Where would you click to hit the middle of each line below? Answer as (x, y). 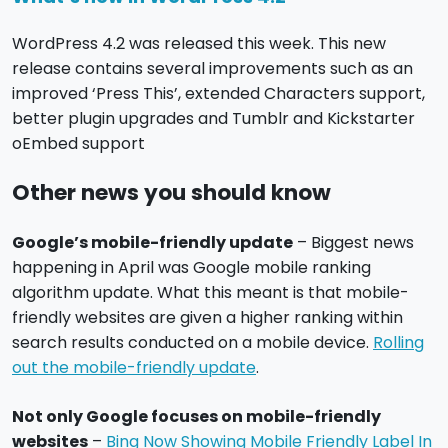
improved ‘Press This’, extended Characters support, (218, 94)
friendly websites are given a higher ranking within (207, 318)
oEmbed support (78, 144)
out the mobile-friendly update (134, 368)
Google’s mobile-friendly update (152, 243)
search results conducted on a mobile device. (192, 343)
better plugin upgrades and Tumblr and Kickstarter (213, 119)
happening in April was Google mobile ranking (191, 268)
